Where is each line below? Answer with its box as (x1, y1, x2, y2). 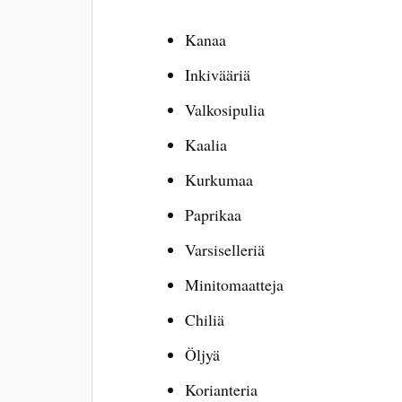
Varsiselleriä (184, 238, 265, 260)
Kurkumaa (184, 168, 253, 190)
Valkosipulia (184, 99, 265, 121)
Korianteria (184, 378, 258, 400)
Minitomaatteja (184, 273, 284, 295)
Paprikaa (184, 203, 241, 225)
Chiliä (184, 308, 224, 330)
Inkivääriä (184, 64, 250, 86)
